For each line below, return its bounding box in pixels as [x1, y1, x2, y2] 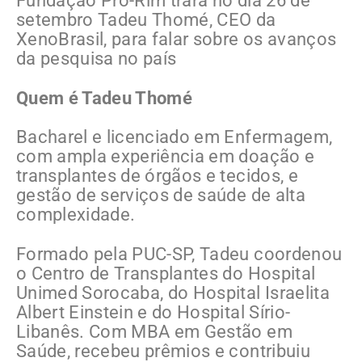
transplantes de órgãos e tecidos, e [16, 166, 298, 187]
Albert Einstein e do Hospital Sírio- [16, 302, 291, 323]
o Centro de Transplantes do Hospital [16, 263, 316, 284]
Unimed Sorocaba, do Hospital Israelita [16, 283, 330, 304]
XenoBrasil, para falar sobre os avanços [16, 29, 337, 50]
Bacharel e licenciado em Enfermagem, [16, 127, 333, 148]
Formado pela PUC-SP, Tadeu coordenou [16, 244, 343, 265]
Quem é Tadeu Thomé [16, 88, 193, 109]
